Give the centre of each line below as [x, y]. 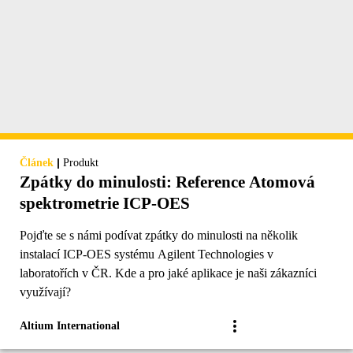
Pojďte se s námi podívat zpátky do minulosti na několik [159, 236]
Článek [37, 163]
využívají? [45, 292]
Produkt [81, 163]
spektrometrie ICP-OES [105, 204]
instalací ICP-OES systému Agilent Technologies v [147, 255]
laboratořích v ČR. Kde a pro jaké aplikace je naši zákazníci [168, 273]
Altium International [70, 326]
